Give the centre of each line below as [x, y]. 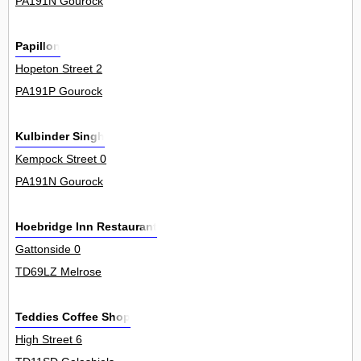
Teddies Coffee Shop [73, 317]
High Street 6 [49, 340]
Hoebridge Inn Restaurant [86, 227]
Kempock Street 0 [61, 159]
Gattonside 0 [48, 249]
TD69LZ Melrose [58, 272]
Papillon [38, 46]
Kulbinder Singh [60, 137]
